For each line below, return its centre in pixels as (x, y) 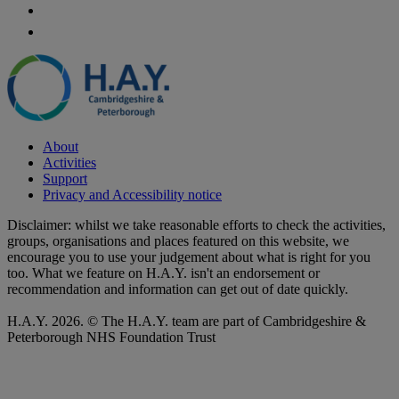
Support (65, 178)
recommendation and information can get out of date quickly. (178, 289)
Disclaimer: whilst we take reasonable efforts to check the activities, (196, 224)
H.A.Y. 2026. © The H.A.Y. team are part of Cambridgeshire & (187, 321)
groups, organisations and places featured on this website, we (178, 240)
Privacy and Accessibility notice (132, 194)
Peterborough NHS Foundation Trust (111, 337)
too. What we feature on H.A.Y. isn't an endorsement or (163, 273)
